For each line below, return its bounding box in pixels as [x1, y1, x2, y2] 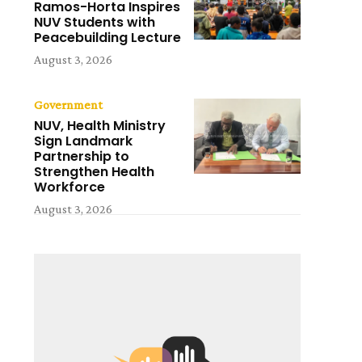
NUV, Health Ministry [34, 116, 166, 136]
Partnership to [34, 147, 130, 166]
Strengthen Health [34, 162, 155, 182]
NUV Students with [34, 13, 156, 32]
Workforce [34, 178, 106, 197]
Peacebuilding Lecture [34, 28, 182, 48]
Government [34, 98, 103, 112]
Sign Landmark [34, 132, 133, 151]
